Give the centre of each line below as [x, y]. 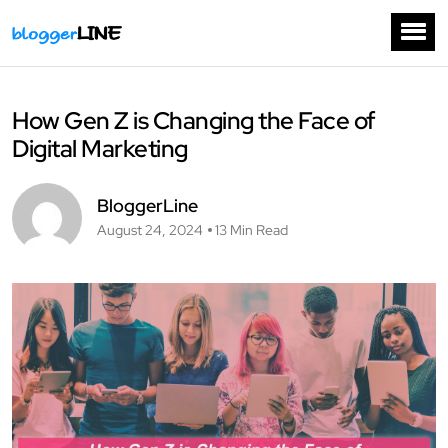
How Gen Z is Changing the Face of [194, 121]
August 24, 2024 [150, 230]
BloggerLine [147, 206]
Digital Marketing [100, 149]
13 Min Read [251, 230]
